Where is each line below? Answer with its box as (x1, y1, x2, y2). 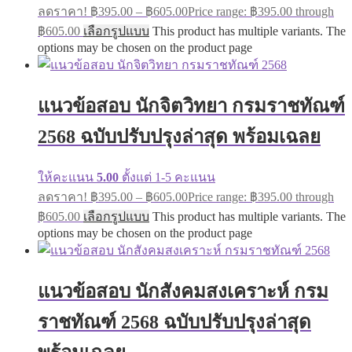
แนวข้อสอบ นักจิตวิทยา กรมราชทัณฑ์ (38, 96, 345, 117)
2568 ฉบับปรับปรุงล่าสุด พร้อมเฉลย (38, 126, 321, 148)
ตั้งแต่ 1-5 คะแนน (119, 170, 215, 185)
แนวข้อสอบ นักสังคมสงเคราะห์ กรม (38, 281, 328, 302)
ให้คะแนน (38, 170, 97, 185)
